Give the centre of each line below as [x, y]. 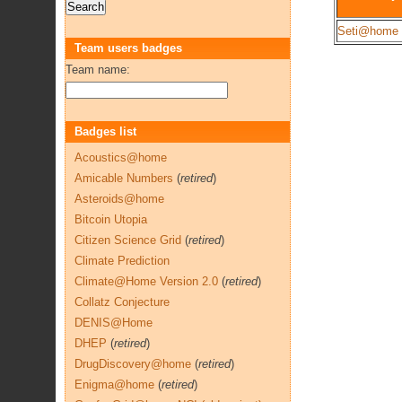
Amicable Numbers [124, 178]
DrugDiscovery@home [133, 364]
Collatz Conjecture [122, 302]
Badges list [105, 131]
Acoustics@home [121, 157]
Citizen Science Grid [128, 240]
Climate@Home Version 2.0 [146, 281]
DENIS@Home [114, 323]
